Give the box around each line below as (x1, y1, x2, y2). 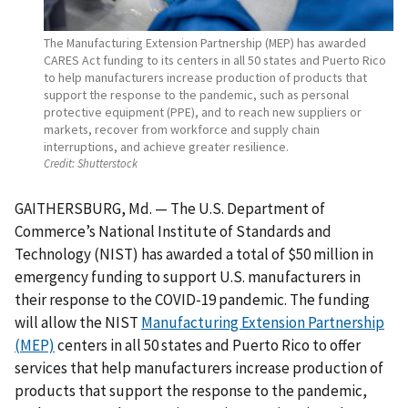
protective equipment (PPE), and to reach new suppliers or (44, 103, 362, 120)
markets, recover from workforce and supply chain (44, 120, 320, 138)
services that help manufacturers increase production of (15, 358, 383, 379)
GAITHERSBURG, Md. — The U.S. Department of (15, 199, 325, 219)
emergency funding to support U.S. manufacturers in (15, 267, 361, 288)
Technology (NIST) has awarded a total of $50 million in (15, 244, 373, 265)
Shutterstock (75, 156, 138, 171)
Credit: (44, 156, 75, 171)
